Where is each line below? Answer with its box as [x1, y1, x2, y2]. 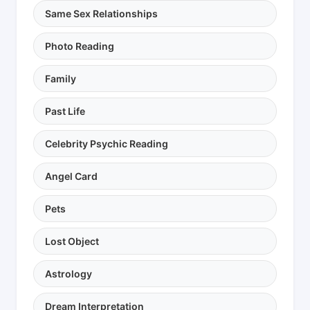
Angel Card [45, 170, 98, 183]
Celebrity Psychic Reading [45, 138, 168, 150]
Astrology [45, 268, 92, 280]
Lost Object [45, 235, 99, 248]
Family [45, 73, 76, 85]
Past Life [45, 105, 85, 118]
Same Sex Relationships [45, 8, 158, 20]
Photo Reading [45, 40, 114, 53]
